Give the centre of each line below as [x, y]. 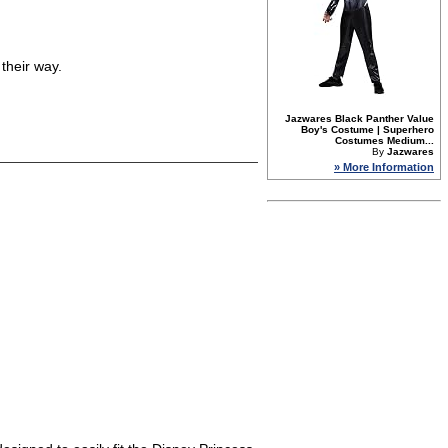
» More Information [384, 167]
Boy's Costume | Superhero [367, 129]
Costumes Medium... [384, 140]
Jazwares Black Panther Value [359, 118]
